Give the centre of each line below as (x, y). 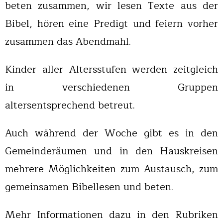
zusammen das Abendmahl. (68, 42)
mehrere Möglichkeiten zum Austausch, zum (111, 169)
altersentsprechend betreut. (70, 105)
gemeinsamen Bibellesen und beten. (89, 187)
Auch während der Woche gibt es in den (111, 133)
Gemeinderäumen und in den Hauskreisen (111, 151)
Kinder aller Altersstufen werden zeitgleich (111, 69)
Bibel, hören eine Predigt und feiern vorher (111, 24)
